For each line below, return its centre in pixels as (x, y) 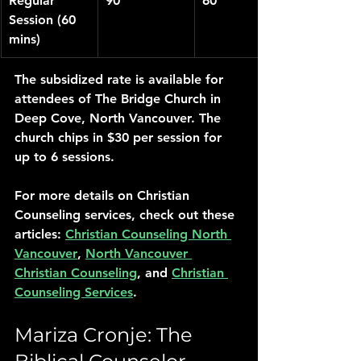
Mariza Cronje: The (106, 335)
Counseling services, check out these (127, 215)
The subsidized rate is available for (121, 79)
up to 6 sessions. (64, 157)
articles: (40, 234)
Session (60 (44, 20)
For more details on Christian (104, 195)
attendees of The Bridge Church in (120, 99)
